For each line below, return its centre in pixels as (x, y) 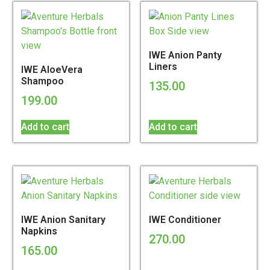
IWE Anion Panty (185, 55)
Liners (163, 66)
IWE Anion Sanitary (64, 219)
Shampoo (43, 81)
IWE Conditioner (185, 219)
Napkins (39, 231)
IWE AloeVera (52, 69)
